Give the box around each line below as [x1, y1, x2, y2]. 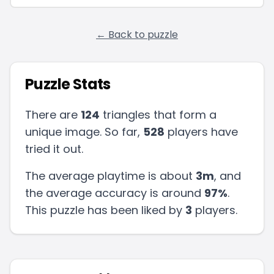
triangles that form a [103, 107, 217, 122]
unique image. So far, [25, 124, 140, 139]
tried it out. [25, 141, 83, 157]
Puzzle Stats [25, 74, 111, 94]
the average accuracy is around [25, 185, 201, 201]
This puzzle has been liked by [25, 202, 182, 218]
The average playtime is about [25, 168, 193, 183]
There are [25, 107, 78, 122]
